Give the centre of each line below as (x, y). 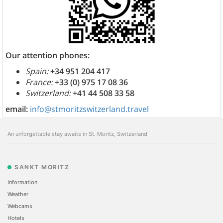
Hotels (16, 218)
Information (22, 182)
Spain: (38, 71)
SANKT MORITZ (42, 167)
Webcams (20, 206)
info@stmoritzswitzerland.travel (89, 109)
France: (40, 82)
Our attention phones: (48, 56)
